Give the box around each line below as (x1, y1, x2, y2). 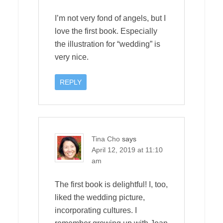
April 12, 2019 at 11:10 (92, 145, 163, 154)
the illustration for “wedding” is (55, 39, 160, 48)
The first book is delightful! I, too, (55, 180, 168, 189)
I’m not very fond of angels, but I (55, 13, 166, 22)
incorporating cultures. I (55, 206, 137, 215)
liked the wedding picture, (55, 193, 145, 202)
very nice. (55, 52, 89, 61)
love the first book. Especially (55, 26, 157, 35)
